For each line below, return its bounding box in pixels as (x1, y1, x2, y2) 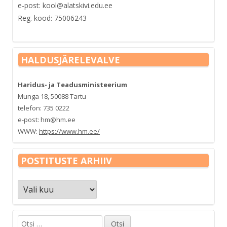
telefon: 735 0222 (18, 103, 69, 112)
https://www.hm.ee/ (39, 126, 100, 136)
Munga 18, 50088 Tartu (18, 91, 86, 101)
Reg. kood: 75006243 (18, 13, 87, 23)
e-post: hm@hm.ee (18, 115, 75, 124)
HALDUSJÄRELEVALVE (21, 53, 120, 66)
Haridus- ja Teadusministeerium (18, 80, 127, 89)
